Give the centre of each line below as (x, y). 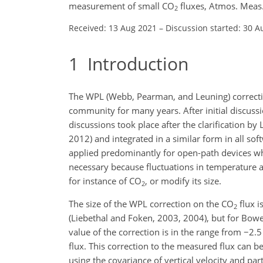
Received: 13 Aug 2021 (113, 28)
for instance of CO (105, 181)
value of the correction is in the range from (156, 232)
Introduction (134, 63)
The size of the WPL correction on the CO (151, 204)
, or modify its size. (183, 181)
